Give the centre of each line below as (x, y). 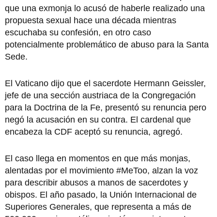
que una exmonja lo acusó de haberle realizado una (105, 8)
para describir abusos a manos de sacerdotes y (96, 182)
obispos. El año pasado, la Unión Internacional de (101, 194)
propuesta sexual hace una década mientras (91, 20)
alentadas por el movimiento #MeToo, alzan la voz (101, 170)
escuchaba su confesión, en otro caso (78, 32)
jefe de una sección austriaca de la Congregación (100, 95)
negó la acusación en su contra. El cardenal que (98, 119)
